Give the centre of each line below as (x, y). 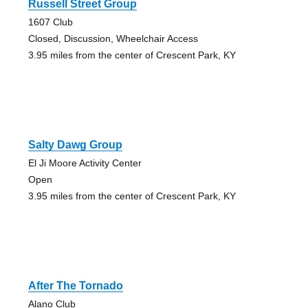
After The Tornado (75, 285)
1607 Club (50, 22)
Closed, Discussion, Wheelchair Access (113, 38)
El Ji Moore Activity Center (85, 163)
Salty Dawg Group (75, 144)
